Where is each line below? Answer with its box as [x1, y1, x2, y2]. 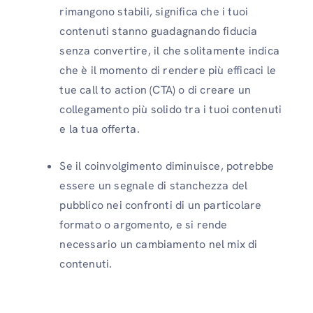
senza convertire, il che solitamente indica [59, 43, 279, 58]
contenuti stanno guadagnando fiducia [59, 23, 258, 38]
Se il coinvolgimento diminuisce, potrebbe [59, 158, 275, 173]
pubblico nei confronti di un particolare [59, 197, 262, 212]
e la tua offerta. [59, 121, 140, 136]
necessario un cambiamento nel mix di [59, 236, 258, 252]
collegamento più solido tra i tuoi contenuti [59, 101, 282, 117]
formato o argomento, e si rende [59, 217, 228, 232]
